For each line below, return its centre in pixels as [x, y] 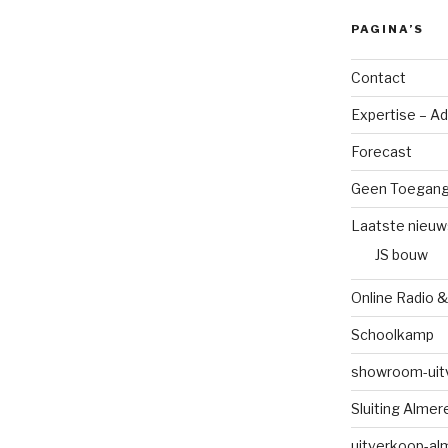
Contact [378, 77]
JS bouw [401, 254]
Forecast [381, 151]
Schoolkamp [392, 334]
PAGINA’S [387, 29]
